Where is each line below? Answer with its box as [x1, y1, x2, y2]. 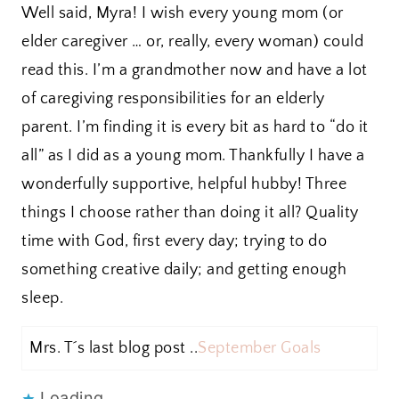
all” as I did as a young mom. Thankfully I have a [21, 147, 365, 166]
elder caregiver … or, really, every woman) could [21, 33, 363, 52]
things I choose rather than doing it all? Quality [21, 204, 359, 223]
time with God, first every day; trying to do [21, 232, 327, 251]
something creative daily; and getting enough [21, 261, 346, 280]
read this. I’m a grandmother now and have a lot [21, 61, 368, 80]
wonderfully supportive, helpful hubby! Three [21, 175, 346, 194]
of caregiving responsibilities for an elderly [21, 90, 325, 109]
